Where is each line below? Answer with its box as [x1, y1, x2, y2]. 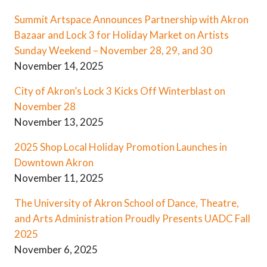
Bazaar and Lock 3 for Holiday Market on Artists [14, 28, 229, 41]
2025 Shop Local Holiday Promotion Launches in [14, 140, 227, 153]
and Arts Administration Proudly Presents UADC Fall [14, 212, 250, 225]
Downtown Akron [14, 156, 94, 169]
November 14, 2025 [14, 59, 104, 72]
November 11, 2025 [14, 171, 104, 184]
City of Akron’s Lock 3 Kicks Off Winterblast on [14, 84, 225, 97]
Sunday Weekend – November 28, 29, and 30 [14, 44, 212, 57]
